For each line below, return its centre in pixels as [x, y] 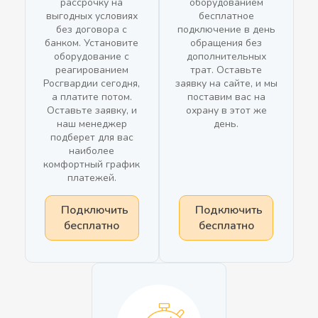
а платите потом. [92, 97]
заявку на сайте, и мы [226, 83]
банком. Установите [92, 43]
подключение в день [226, 29]
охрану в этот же [226, 110]
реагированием [92, 70]
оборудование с [92, 56]
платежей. [92, 178]
